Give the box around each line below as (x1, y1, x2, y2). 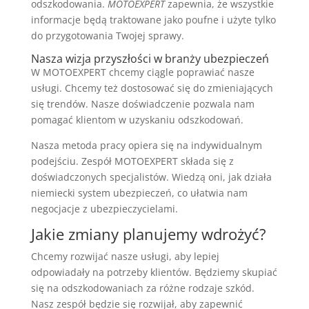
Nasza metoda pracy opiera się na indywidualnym (30, 138, 262, 152)
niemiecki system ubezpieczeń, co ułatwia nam (30, 186, 248, 199)
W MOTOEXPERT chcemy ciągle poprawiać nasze (30, 65, 255, 79)
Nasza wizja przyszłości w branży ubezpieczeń (30, 50, 269, 66)
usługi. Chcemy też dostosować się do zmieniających (30, 81, 273, 94)
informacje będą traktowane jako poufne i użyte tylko (30, 12, 276, 26)
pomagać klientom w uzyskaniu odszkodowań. (30, 112, 243, 126)
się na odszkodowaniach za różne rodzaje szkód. (30, 281, 255, 295)
